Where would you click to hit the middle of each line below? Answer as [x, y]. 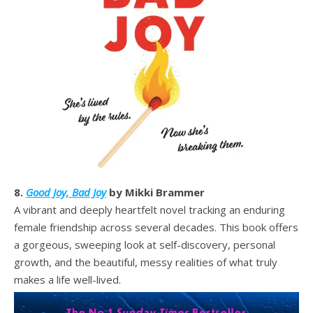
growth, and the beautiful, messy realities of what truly [146, 262]
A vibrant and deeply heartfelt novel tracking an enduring [150, 209]
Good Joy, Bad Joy [66, 192]
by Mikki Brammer [155, 192]
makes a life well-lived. [69, 279]
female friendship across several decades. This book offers [156, 227]
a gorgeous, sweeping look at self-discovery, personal [145, 244]
